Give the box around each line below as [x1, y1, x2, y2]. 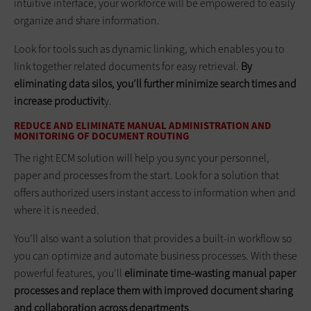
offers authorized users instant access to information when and [14, 185, 296, 200]
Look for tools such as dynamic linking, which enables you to [14, 41, 285, 56]
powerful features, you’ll [14, 265, 124, 280]
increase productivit [14, 93, 104, 108]
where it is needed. [14, 202, 99, 217]
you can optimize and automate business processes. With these [14, 248, 297, 263]
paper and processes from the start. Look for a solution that [14, 167, 279, 183]
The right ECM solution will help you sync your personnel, [14, 150, 269, 165]
